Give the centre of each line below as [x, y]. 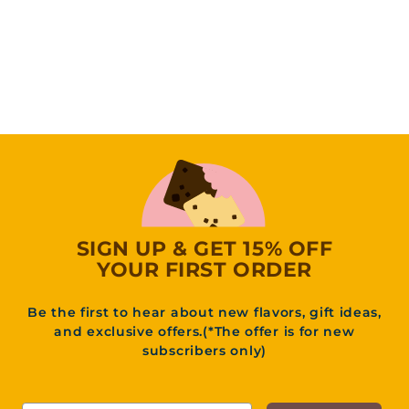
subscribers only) [204, 351]
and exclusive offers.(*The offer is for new [204, 332]
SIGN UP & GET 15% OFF [204, 249]
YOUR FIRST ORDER [204, 270]
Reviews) [52, 38]
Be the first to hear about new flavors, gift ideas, [204, 313]
